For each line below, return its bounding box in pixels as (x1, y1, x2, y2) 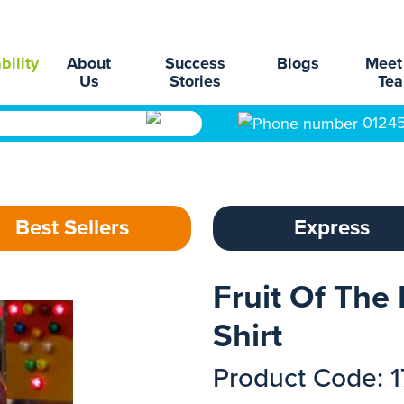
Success (165, 53, 226, 73)
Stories (170, 71, 222, 91)
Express (294, 215, 370, 241)
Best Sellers (15, 215, 129, 241)
